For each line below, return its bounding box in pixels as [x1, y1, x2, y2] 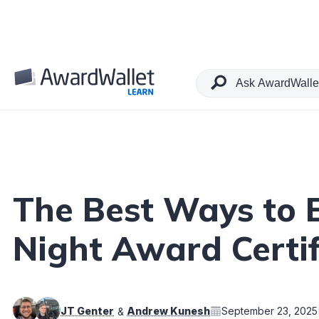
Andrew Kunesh [127, 305, 210, 317]
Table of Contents [39, 75, 153, 92]
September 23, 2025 [221, 305, 318, 317]
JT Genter [61, 305, 114, 317]
